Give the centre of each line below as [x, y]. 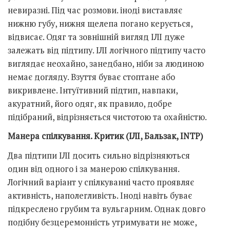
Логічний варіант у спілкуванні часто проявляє [101, 183]
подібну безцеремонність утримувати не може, [102, 223]
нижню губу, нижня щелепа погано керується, [100, 23]
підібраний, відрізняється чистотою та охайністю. [107, 117]
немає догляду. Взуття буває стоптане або [91, 77]
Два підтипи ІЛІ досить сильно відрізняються [99, 156]
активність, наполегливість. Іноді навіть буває [100, 196]
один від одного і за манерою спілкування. [93, 169]
